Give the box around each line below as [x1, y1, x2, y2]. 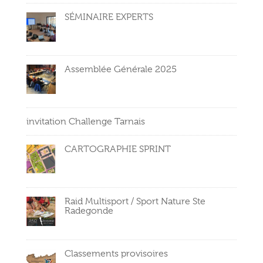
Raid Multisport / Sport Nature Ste [64, 196, 205, 207]
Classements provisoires [64, 248, 168, 259]
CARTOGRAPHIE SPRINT [64, 144, 171, 155]
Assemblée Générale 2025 [64, 64, 177, 75]
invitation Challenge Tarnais [26, 116, 145, 127]
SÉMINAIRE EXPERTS [64, 12, 153, 23]
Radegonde [64, 205, 113, 217]
